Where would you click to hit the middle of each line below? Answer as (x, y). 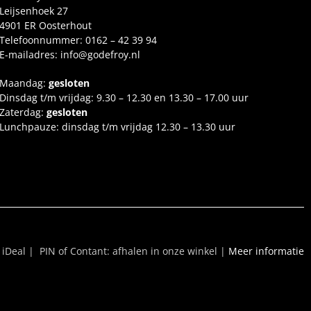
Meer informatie (266, 251)
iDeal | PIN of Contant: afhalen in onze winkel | (114, 251)
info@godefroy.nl (100, 55)
